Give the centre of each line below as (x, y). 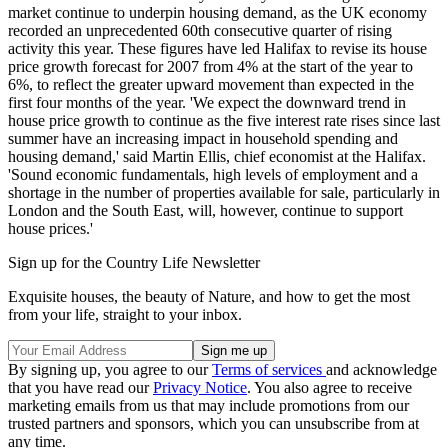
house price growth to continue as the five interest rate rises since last (224, 120)
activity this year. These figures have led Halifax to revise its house (217, 48)
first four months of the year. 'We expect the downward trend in (207, 102)
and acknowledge (381, 369)
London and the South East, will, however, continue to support (205, 210)
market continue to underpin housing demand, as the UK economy (217, 12)
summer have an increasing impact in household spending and (203, 138)
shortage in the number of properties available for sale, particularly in (224, 192)
